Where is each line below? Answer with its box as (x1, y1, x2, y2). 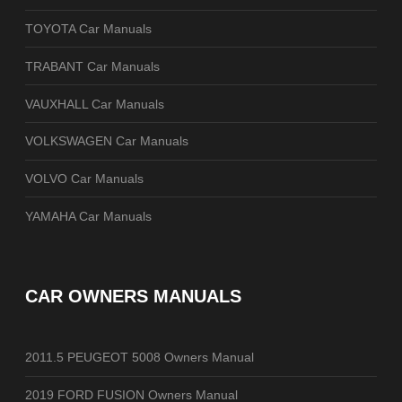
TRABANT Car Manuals (25, 58, 160, 74)
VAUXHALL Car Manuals (25, 96, 164, 111)
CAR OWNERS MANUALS (25, 286, 241, 307)
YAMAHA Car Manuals (25, 208, 152, 223)
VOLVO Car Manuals (25, 171, 144, 187)
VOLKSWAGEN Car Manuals (25, 134, 188, 149)
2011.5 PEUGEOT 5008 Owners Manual (25, 350, 254, 365)
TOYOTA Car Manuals (25, 21, 152, 36)
